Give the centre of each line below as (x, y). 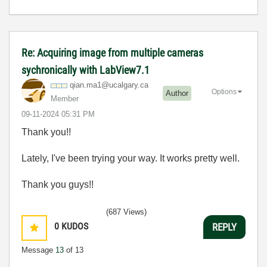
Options (224, 92)
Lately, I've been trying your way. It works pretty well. (131, 159)
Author (177, 93)
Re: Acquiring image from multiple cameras (112, 53)
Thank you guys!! (58, 185)
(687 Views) (126, 212)
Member (65, 99)
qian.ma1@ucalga (101, 85)
